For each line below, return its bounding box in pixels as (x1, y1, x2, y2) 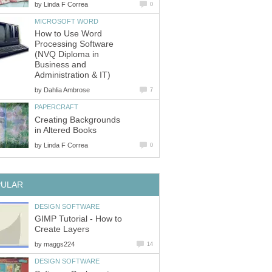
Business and (35, 60, 86, 70)
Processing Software (35, 39, 114, 49)
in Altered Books (35, 125, 97, 135)
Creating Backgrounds (35, 115, 120, 124)
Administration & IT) (35, 70, 110, 80)
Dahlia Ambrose (44, 86, 90, 94)
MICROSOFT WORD (35, 17, 98, 25)
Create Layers (35, 225, 89, 234)
